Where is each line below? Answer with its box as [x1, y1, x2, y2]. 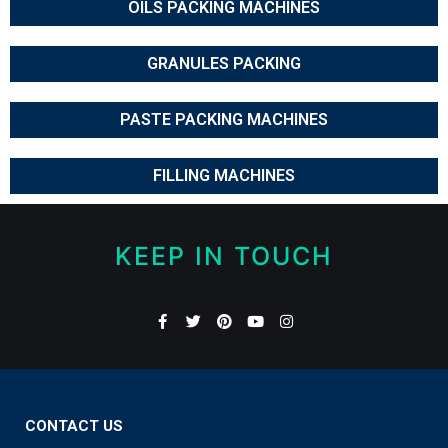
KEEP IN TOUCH [115, 241, 333, 272]
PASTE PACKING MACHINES [120, 110, 328, 130]
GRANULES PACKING [147, 54, 301, 74]
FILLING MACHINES [153, 166, 295, 186]
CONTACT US [25, 417, 123, 436]
